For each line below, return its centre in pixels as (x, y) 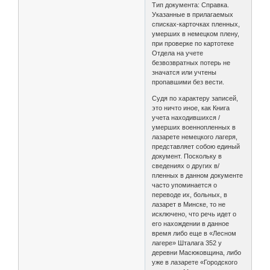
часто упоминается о (185, 185)
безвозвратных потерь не (191, 62)
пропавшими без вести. (188, 82)
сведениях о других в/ (186, 165)
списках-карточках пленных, (196, 24)
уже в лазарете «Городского (196, 262)
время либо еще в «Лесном (194, 233)
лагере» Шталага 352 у (187, 243)
